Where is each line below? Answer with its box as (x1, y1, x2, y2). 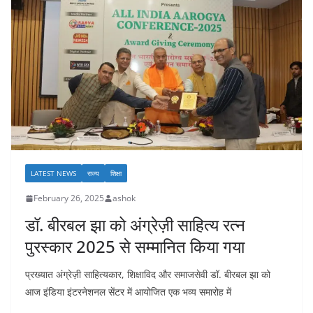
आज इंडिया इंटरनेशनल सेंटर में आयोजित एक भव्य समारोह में (25, 285, 231, 299)
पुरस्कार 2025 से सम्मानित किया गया (25, 235, 245, 259)
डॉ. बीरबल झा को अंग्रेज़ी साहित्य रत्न (25, 213, 245, 237)
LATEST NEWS (31, 168, 76, 179)
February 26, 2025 (34, 192, 104, 205)
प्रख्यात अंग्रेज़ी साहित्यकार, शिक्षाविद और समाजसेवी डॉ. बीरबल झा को (25, 268, 270, 282)
